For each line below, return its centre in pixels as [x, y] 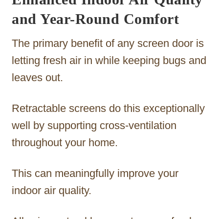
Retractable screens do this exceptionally [108, 108]
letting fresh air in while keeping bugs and [109, 60]
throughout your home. [65, 142]
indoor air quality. [52, 190]
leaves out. [37, 77]
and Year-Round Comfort [95, 19]
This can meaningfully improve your [95, 173]
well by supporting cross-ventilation [94, 125]
